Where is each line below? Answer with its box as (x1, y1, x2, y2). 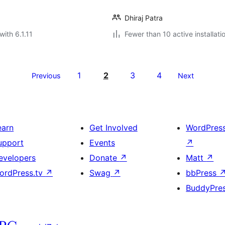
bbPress (186, 168, 219, 178)
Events (89, 138, 115, 148)
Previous (31, 71, 61, 80)
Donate (89, 153, 120, 163)
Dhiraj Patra (125, 14, 163, 22)
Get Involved (89, 123, 138, 133)
